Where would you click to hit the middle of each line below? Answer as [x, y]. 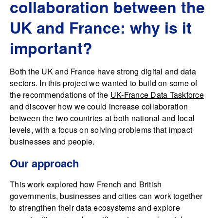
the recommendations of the [60, 95]
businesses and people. [52, 141]
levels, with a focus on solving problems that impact [101, 130]
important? [51, 48]
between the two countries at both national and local [102, 118]
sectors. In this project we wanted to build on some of [104, 83]
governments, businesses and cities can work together [106, 196]
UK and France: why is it [101, 27]
